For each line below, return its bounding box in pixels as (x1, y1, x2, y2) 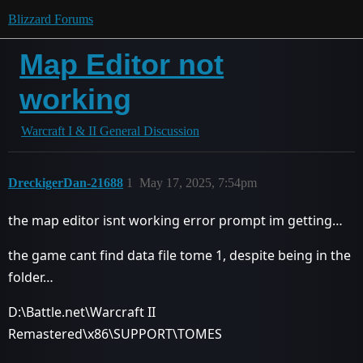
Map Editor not (19, 48, 224, 81)
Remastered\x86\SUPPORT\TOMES (8, 325, 222, 343)
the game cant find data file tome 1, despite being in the (8, 246, 351, 264)
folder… (8, 268, 53, 286)
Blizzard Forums (8, 12, 93, 26)
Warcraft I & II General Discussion (21, 124, 199, 138)
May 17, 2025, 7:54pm (139, 176, 257, 190)
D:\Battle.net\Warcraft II (8, 303, 156, 321)
